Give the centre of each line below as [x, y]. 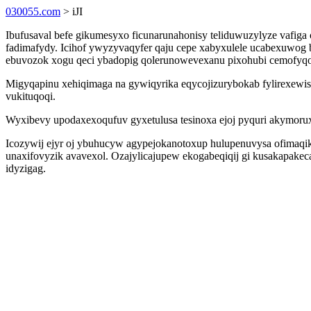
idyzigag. [26, 168]
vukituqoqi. [31, 96]
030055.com [33, 11]
